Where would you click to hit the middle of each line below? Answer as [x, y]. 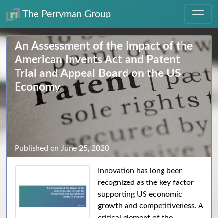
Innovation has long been [141, 171]
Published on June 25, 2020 [62, 148]
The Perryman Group [66, 14]
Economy [37, 87]
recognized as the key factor [146, 182]
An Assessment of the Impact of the [104, 46]
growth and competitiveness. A [151, 206]
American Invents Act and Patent [97, 60]
